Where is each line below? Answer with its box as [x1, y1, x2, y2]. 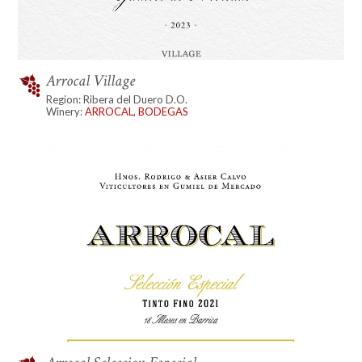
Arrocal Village [46, 70, 136, 92]
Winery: [46, 105, 86, 119]
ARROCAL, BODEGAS [85, 105, 189, 119]
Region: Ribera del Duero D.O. [46, 93, 188, 107]
